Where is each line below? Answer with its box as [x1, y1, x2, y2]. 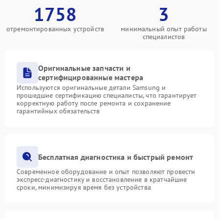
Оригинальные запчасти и [38, 63, 131, 73]
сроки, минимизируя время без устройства [17, 183, 151, 192]
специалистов [142, 32, 185, 41]
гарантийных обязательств [17, 107, 100, 115]
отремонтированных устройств [6, 24, 105, 33]
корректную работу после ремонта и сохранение [17, 99, 171, 108]
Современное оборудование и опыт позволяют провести [17, 167, 196, 176]
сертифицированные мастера [38, 72, 144, 82]
